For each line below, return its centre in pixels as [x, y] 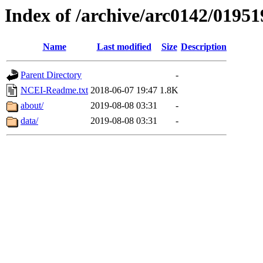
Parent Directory [51, 75]
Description [204, 47]
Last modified [124, 47]
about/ [32, 106]
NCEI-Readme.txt [54, 90]
